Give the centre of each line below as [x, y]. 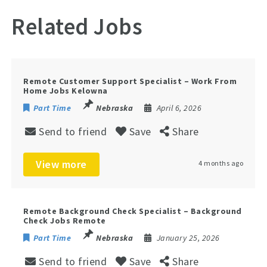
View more [61, 164]
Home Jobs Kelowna [66, 90]
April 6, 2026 [179, 108]
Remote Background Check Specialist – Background [133, 211]
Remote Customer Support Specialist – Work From [130, 81]
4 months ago [221, 163]
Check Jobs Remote [65, 220]
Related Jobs [77, 26]
